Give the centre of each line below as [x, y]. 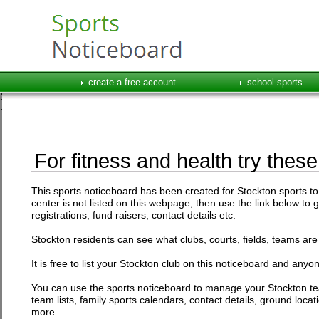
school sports [274, 82]
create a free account [132, 82]
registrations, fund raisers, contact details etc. [133, 215]
